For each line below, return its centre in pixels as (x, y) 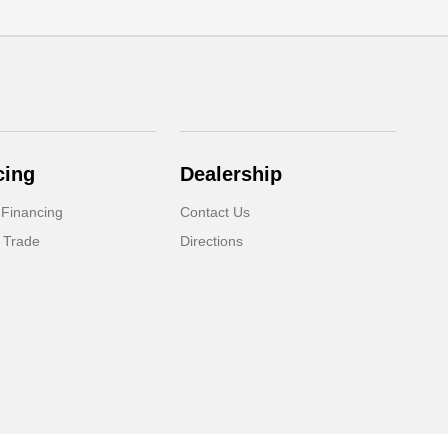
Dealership (231, 174)
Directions (212, 241)
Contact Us (215, 212)
